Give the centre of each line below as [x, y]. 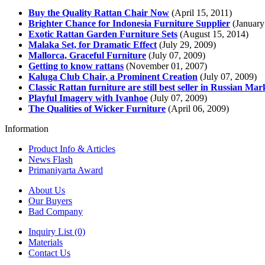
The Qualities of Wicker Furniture [97, 108]
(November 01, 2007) [165, 66]
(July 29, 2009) [186, 44]
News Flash [51, 159]
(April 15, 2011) [201, 12]
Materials [46, 242]
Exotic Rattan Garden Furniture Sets [103, 34]
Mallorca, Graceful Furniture [87, 55]
